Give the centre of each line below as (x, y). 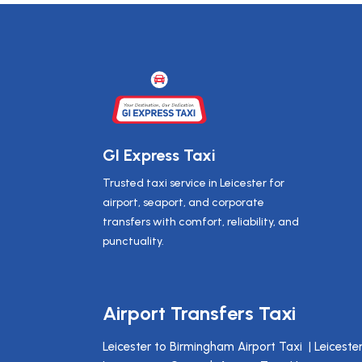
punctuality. (133, 242)
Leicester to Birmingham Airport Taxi (204, 347)
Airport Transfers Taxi (199, 314)
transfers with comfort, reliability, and (201, 222)
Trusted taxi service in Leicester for (194, 183)
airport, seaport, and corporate (183, 203)
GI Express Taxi (159, 156)
